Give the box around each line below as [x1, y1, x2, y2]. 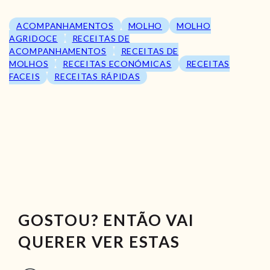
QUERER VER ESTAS [18, 232, 180, 252]
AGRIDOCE [9, 33, 58, 44]
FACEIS [9, 71, 40, 82]
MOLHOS [9, 58, 49, 69]
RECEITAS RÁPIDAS [54, 71, 140, 82]
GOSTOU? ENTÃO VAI [18, 210, 195, 230]
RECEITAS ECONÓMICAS [63, 58, 172, 69]
